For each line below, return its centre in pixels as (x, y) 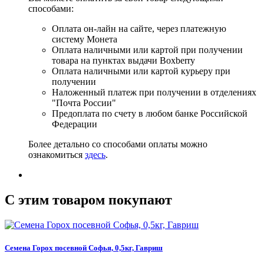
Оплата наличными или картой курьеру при (141, 71)
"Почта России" (84, 103)
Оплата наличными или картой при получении (147, 50)
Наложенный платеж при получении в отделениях (154, 93)
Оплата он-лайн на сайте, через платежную (139, 29)
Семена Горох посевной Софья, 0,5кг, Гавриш (84, 248)
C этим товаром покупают (88, 200)
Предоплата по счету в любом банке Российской (150, 114)
